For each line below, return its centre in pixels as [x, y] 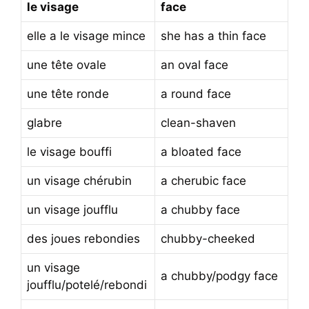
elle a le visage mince [86, 36]
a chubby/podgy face [219, 276]
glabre [44, 122]
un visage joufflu [72, 209]
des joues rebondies [83, 238]
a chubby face [200, 209]
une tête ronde [68, 93]
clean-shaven [198, 122]
